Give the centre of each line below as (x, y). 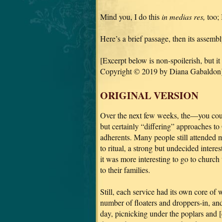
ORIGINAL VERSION (149, 95)
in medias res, (183, 16)
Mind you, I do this (131, 16)
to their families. (125, 169)
